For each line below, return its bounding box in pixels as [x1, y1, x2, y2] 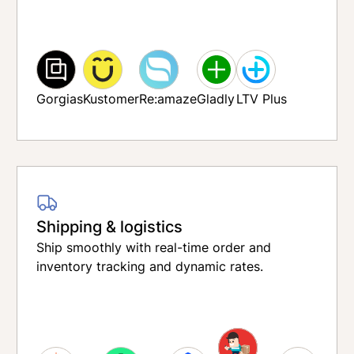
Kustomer [83, 90, 140, 107]
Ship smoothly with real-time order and [36, 239, 272, 256]
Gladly [197, 90, 235, 107]
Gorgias [36, 90, 84, 107]
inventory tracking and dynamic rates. [36, 258, 264, 275]
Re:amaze [139, 90, 198, 107]
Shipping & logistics [36, 215, 183, 237]
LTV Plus [236, 90, 288, 107]
